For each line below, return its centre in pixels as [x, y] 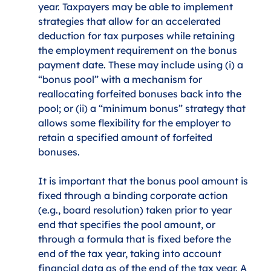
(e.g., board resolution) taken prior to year [136, 210]
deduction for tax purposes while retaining [138, 35]
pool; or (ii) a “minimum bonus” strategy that [143, 108]
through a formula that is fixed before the [136, 239]
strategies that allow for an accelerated [131, 21]
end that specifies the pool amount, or [128, 224]
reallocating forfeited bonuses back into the [141, 93]
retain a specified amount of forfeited [127, 137]
